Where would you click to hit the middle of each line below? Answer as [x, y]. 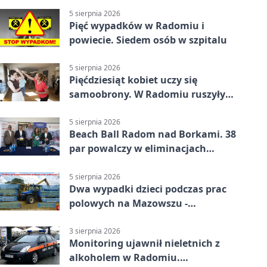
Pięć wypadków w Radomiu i [137, 25]
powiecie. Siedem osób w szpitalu [148, 40]
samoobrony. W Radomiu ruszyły [147, 94]
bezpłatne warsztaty [118, 109]
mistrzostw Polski [111, 163]
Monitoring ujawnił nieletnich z [145, 243]
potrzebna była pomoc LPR [132, 217]
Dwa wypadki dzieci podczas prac [148, 189]
